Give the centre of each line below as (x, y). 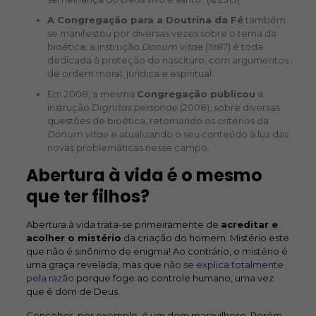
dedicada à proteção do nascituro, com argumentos (168, 60)
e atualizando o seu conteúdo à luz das (198, 134)
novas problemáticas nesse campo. (128, 147)
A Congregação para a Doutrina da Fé (145, 20)
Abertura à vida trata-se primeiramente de (123, 224)
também (264, 20)
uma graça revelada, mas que (95, 265)
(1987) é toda (234, 47)
